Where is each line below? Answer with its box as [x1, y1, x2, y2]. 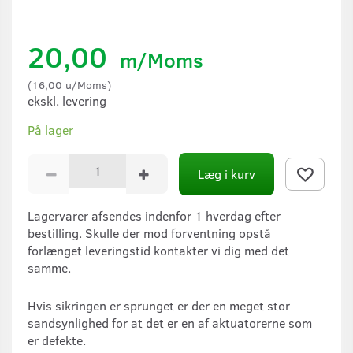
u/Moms [62, 76, 107, 92]
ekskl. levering [28, 91, 106, 109]
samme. [28, 258, 74, 276]
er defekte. [28, 331, 86, 348]
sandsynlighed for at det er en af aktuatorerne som [28, 314, 312, 331]
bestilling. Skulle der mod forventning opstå [28, 224, 271, 241]
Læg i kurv [198, 165, 255, 182]
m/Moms [114, 45, 203, 73]
